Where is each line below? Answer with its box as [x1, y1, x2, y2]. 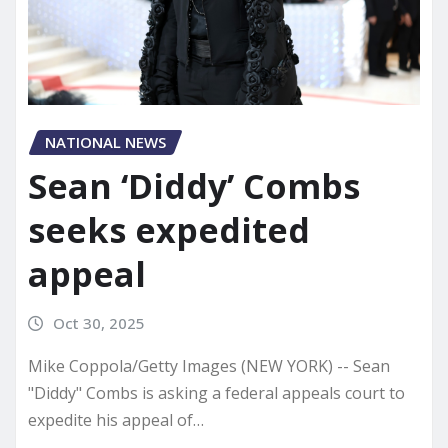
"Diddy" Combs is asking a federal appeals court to [28, 382, 405, 405]
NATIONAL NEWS [45, 131, 166, 152]
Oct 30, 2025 [52, 313, 145, 334]
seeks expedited [28, 207, 310, 254]
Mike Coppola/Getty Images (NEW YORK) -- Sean [28, 355, 390, 378]
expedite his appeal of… [28, 409, 204, 432]
